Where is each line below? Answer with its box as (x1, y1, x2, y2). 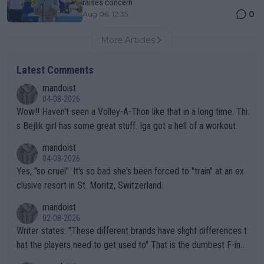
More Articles (101, 34, 155, 45)
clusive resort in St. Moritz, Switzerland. (16, 179, 163, 191)
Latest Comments (16, 63, 94, 76)
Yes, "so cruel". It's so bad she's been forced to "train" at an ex (16, 165, 244, 177)
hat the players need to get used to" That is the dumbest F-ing (16, 239, 151, 250)
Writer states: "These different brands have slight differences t (16, 225, 68, 236)
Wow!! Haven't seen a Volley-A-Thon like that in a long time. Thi (16, 105, 42, 117)
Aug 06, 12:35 (82, 9, 128, 18)
